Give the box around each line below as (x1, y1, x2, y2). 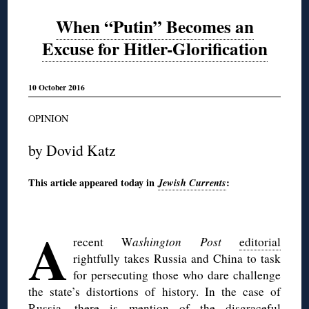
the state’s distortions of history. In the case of (28, 283, 281, 300)
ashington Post (132, 234, 221, 250)
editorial (239, 234, 281, 250)
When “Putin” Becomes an (55, 14, 254, 40)
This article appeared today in (28, 175, 159, 190)
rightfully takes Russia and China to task (73, 250, 281, 267)
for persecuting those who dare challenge (73, 267, 281, 283)
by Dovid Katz (28, 140, 117, 161)
